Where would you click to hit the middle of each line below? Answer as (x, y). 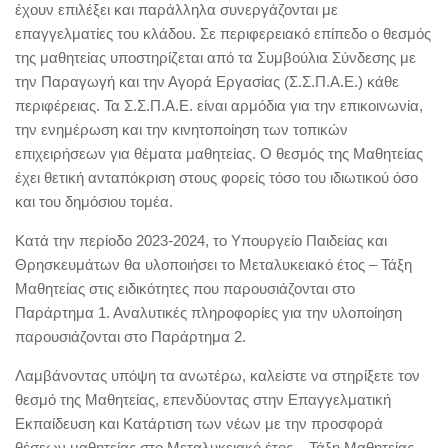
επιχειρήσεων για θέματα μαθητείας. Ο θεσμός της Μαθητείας (219, 153)
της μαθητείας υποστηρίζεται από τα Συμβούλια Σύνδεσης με (215, 57)
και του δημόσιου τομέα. (94, 201)
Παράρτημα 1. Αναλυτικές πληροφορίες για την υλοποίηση (208, 312)
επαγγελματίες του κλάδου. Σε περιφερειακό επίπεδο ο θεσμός (223, 33)
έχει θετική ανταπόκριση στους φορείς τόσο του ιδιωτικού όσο (216, 177)
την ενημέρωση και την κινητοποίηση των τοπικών (181, 129)
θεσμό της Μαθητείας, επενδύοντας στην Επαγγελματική (203, 399)
